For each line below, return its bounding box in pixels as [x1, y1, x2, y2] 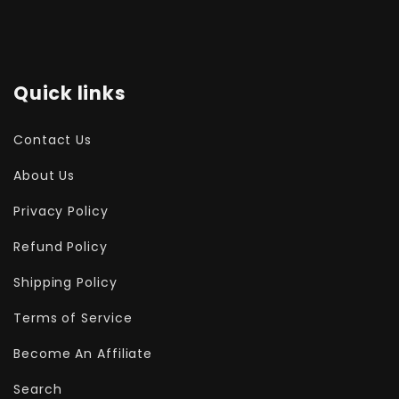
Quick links [13, 80, 126, 107]
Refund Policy [13, 237, 108, 256]
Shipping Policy [13, 273, 118, 291]
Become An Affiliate [13, 344, 153, 362]
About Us [13, 166, 76, 184]
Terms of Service [13, 308, 133, 327]
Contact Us [13, 130, 92, 149]
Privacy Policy [13, 201, 109, 220]
